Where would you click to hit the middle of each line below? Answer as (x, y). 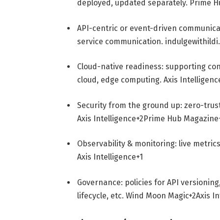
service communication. (121, 41)
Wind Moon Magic (157, 196)
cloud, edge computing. (120, 80)
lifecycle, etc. (101, 196)
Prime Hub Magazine (181, 118)
